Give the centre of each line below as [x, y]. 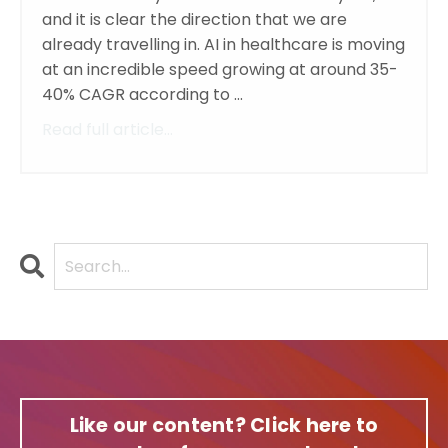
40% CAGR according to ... [142, 95]
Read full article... [107, 130]
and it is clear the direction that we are [194, 20]
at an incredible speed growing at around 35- [220, 70]
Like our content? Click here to [224, 426]
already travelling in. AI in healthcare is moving [223, 45]
